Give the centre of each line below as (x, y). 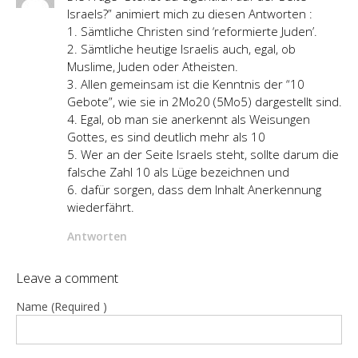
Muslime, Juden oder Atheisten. (153, 66)
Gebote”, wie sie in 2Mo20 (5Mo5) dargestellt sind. (205, 101)
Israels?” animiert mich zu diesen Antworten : (190, 13)
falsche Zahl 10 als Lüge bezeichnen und (178, 171)
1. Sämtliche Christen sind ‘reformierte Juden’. (192, 31)
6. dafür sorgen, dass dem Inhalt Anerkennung (194, 189)
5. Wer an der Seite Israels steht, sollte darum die (203, 154)
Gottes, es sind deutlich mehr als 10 (166, 136)
